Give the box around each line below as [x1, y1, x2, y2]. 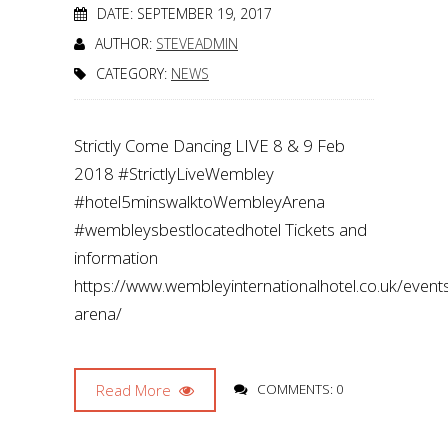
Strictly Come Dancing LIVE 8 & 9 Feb [74, 134, 345, 157]
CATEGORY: [96, 64, 171, 83]
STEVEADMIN [156, 34, 238, 53]
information [74, 246, 158, 269]
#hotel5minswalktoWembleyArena [74, 190, 325, 213]
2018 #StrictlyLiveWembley [74, 162, 274, 185]
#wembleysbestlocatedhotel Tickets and [74, 218, 367, 241]
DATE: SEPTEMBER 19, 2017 [97, 4, 272, 23]
